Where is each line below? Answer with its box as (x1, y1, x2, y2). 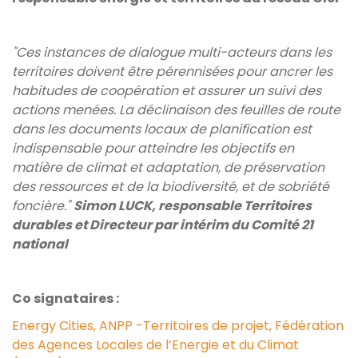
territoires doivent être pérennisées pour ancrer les (12, 62, 332, 81)
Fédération (275, 316, 344, 335)
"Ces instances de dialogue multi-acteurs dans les (12, 42, 332, 62)
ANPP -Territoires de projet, (99, 316, 275, 335)
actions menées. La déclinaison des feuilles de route (12, 100, 340, 119)
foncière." (12, 196, 74, 215)
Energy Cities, (12, 316, 99, 335)
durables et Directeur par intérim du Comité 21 (12, 215, 313, 234)
